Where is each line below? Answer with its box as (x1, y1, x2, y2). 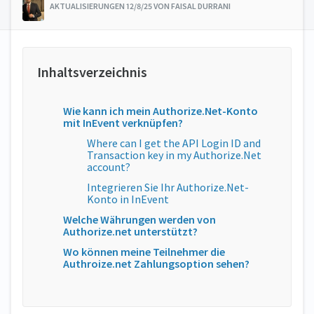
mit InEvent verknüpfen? (63, 116, 183, 130)
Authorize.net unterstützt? (63, 224, 198, 238)
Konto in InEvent (87, 192, 169, 206)
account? (87, 160, 130, 174)
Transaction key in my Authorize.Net (87, 148, 261, 162)
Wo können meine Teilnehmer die (63, 245, 225, 259)
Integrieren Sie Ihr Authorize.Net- (87, 180, 249, 194)
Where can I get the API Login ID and (87, 136, 261, 150)
